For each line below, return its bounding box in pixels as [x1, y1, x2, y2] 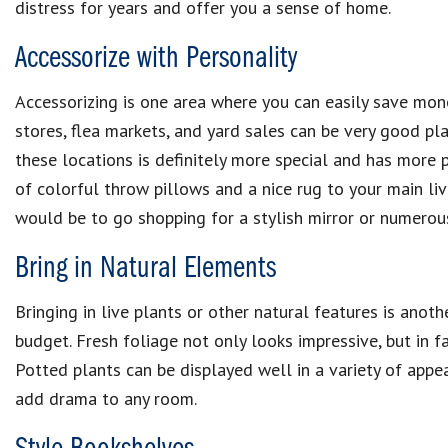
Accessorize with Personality [15, 43, 297, 75]
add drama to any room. [15, 387, 197, 410]
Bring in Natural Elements [15, 253, 276, 285]
